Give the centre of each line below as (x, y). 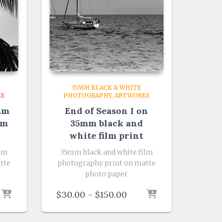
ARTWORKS (132, 95)
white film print (107, 136)
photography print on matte (106, 163)
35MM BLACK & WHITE (107, 87)
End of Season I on (106, 111)
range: (139, 204)
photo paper (106, 174)
